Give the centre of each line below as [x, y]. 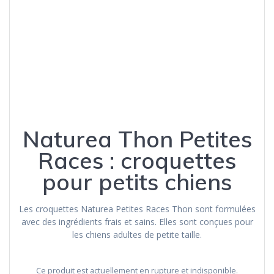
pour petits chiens [137, 182]
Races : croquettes [137, 161]
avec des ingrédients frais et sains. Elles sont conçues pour [137, 222]
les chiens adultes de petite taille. [137, 235]
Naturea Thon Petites [137, 139]
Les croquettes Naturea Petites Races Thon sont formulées [137, 209]
